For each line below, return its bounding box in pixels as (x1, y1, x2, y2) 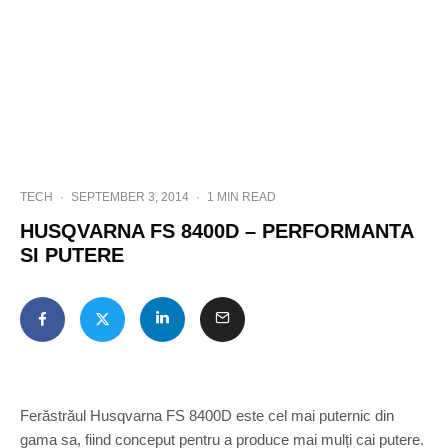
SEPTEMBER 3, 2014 (71, 190, 189, 204)
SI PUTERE (20, 244, 124, 266)
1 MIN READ (207, 190, 276, 204)
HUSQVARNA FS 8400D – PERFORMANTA (20, 220, 413, 242)
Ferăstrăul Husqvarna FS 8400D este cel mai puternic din (20, 407, 394, 424)
